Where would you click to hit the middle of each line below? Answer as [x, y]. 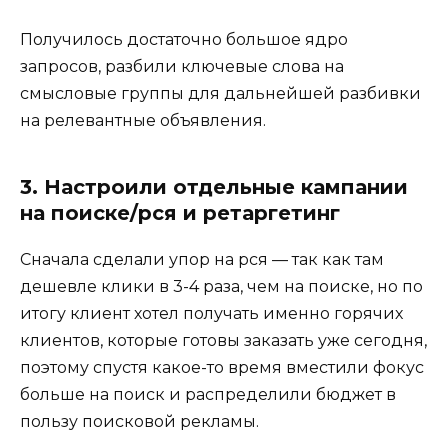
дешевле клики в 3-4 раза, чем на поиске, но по [221, 287]
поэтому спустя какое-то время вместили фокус [222, 368]
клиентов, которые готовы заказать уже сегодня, [223, 341]
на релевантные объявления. [143, 121]
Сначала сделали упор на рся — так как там [202, 260]
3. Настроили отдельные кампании [214, 187]
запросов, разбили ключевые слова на [182, 67]
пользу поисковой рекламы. [139, 422]
